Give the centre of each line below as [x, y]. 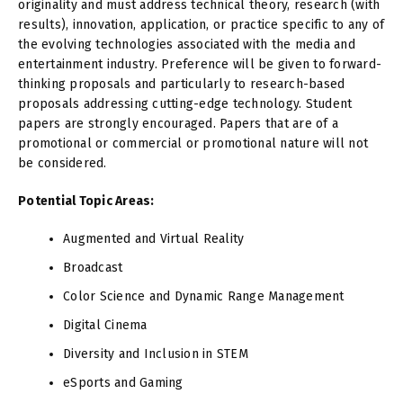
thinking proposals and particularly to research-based [182, 84]
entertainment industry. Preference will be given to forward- [200, 64]
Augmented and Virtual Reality [154, 239]
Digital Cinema [105, 325]
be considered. [63, 163]
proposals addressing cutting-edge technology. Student [185, 104]
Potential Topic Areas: [86, 201]
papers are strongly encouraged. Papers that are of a [178, 124]
